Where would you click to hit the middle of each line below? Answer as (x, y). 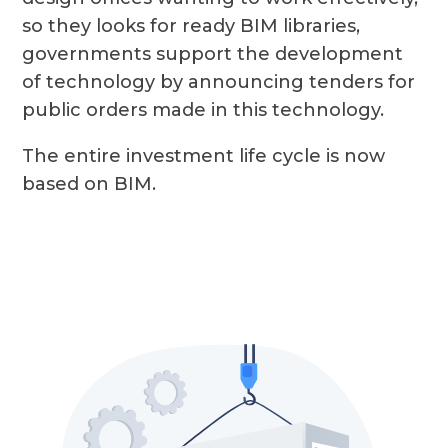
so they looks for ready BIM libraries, (191, 26)
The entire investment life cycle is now (204, 156)
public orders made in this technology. (203, 110)
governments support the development (213, 54)
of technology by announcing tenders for (219, 82)
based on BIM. (89, 184)
